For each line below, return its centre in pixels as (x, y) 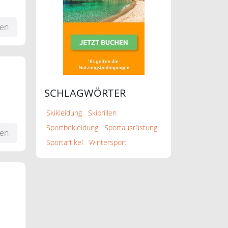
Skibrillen (102, 113)
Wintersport (108, 142)
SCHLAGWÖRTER (85, 93)
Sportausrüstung (131, 127)
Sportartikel (65, 142)
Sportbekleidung (72, 127)
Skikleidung (64, 113)
